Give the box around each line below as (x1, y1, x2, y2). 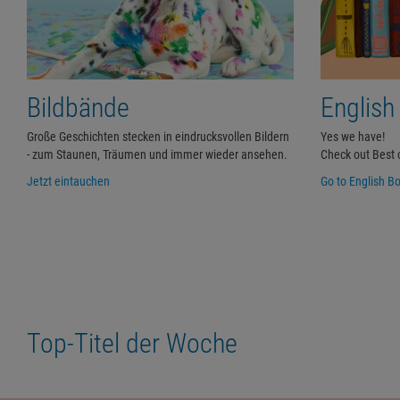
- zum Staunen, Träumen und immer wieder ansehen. (27, 146, 287, 162)
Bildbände (27, 91, 129, 123)
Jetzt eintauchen (27, 173, 110, 188)
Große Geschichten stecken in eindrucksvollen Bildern (27, 129, 289, 144)
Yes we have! (320, 129, 385, 144)
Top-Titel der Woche (27, 327, 237, 359)
